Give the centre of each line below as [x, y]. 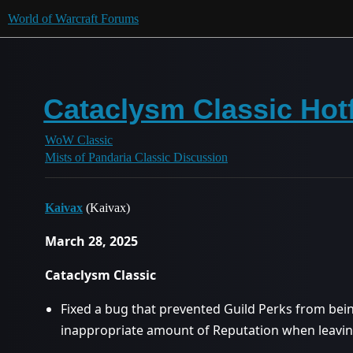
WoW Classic [79, 140]
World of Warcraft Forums [73, 19]
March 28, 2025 [91, 241]
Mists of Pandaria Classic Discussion [136, 157]
